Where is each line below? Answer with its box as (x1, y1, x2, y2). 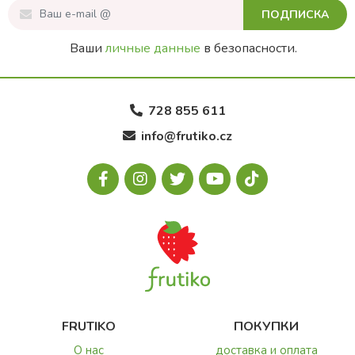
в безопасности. (200, 39, 297, 57)
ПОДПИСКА (261, 6, 329, 22)
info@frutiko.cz (141, 127, 232, 145)
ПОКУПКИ (234, 317, 299, 335)
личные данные (105, 39, 200, 57)
